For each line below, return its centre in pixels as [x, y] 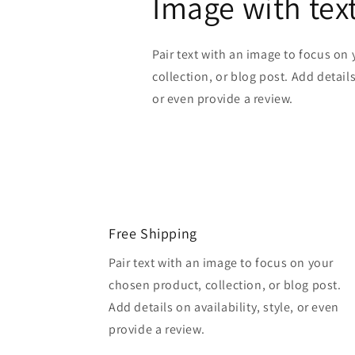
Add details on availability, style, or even [224, 307]
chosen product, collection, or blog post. [225, 285]
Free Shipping [153, 234]
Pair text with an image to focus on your [221, 263]
